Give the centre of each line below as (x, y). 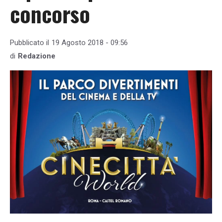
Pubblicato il (29, 43)
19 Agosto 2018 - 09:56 (90, 43)
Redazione (37, 56)
